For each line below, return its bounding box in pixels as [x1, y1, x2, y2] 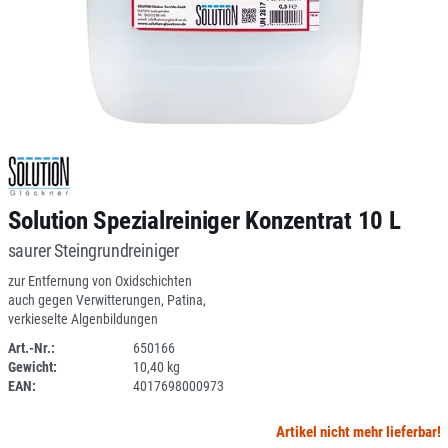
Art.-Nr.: [7, 340, 55, 356]
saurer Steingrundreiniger [7, 240, 179, 261]
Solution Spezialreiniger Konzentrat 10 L [7, 206, 401, 235]
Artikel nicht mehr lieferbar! [275, 423, 441, 441]
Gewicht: [7, 359, 57, 375]
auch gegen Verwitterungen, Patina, [7, 292, 206, 308]
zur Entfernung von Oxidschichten [7, 273, 192, 289]
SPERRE [197, 359, 241, 375]
